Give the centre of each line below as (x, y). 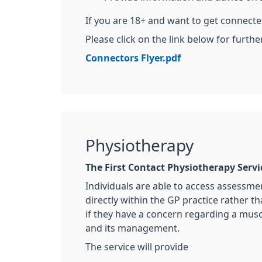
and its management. (132, 228)
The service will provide (137, 247)
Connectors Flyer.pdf (133, 58)
